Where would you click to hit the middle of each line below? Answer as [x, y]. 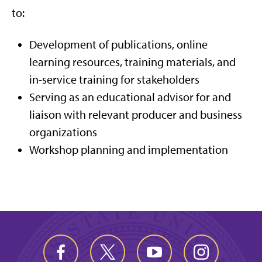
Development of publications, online [118, 45]
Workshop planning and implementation [129, 150]
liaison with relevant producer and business [136, 115]
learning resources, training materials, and [132, 62]
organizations [63, 132]
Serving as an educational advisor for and [130, 97]
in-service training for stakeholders [114, 80]
